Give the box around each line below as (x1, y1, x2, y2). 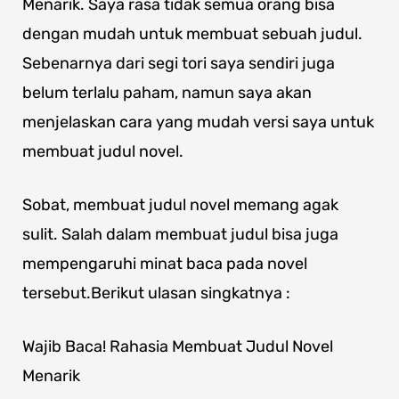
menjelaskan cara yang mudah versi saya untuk (22, 112, 374, 133)
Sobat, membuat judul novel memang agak (22, 195, 338, 216)
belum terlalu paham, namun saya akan (22, 83, 312, 103)
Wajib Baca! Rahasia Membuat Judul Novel (22, 337, 333, 357)
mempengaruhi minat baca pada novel (22, 254, 307, 274)
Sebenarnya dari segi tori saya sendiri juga (22, 53, 335, 74)
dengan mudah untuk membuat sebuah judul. (22, 24, 362, 45)
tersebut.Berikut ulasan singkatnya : (22, 283, 290, 304)
